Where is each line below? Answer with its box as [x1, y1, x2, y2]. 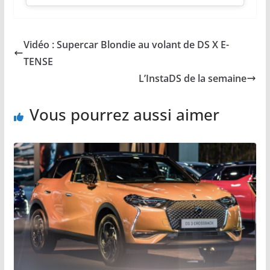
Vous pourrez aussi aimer [29, 104, 219, 126]
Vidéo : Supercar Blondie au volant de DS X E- [23, 38, 229, 52]
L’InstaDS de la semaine [139, 72, 247, 86]
